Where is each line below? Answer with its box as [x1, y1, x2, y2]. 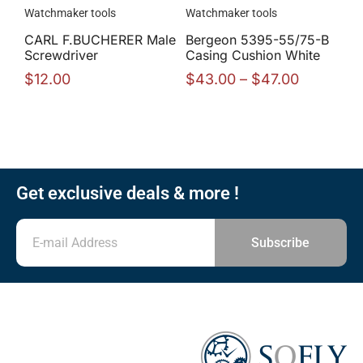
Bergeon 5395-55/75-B [186, 32, 329, 49]
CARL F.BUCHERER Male [24, 32, 176, 49]
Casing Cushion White [186, 47, 320, 64]
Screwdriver [24, 47, 98, 64]
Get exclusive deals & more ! [16, 183, 239, 204]
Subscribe [251, 234, 310, 250]
